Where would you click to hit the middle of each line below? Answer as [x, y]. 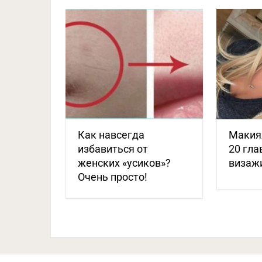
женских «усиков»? [124, 163]
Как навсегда [111, 135]
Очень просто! [113, 177]
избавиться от [113, 149]
